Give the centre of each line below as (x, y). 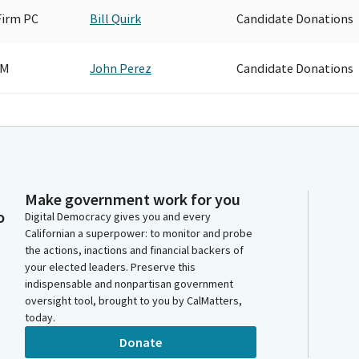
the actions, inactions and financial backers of (134, 250)
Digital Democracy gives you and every (118, 216)
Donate (141, 342)
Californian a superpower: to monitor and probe (139, 233)
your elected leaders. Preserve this (110, 267)
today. (40, 317)
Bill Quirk (115, 18)
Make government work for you (133, 199)
